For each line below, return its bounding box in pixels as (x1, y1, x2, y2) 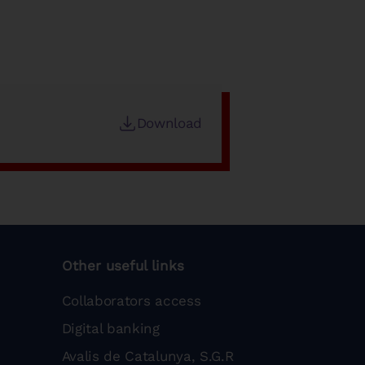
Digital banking (61, 319, 160, 336)
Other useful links (61, 257, 184, 274)
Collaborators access (61, 292, 201, 309)
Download (136, 115, 202, 132)
